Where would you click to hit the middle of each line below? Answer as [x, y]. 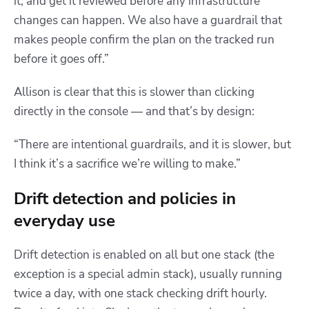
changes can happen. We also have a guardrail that [148, 21]
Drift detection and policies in [125, 199]
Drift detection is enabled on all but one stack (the [144, 255]
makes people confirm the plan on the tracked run [144, 40]
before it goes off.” [61, 59]
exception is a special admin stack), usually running [148, 275]
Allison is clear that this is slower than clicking [134, 92]
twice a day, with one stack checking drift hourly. [140, 294]
